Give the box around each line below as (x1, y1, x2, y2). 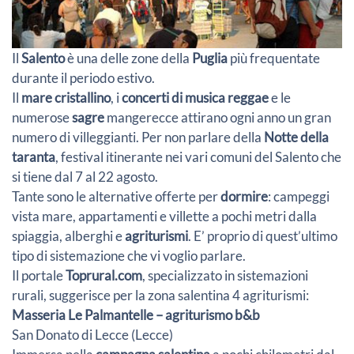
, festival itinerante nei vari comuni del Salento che (55, 148, 341, 165)
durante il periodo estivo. (12, 69, 155, 86)
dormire (220, 187, 268, 205)
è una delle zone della (65, 49, 192, 66)
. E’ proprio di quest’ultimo (188, 227, 337, 244)
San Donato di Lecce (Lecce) (12, 326, 173, 343)
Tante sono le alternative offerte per (12, 187, 220, 205)
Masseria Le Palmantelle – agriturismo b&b (12, 306, 260, 323)
